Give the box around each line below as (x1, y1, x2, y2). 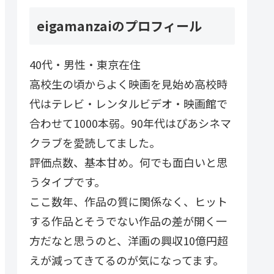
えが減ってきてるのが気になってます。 (29, 251, 224, 268)
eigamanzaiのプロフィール (37, 16, 202, 35)
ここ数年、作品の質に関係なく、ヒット (29, 193, 228, 209)
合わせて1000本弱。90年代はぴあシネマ (29, 114, 231, 131)
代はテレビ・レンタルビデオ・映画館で (29, 95, 228, 111)
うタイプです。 (29, 173, 105, 190)
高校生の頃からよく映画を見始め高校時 (29, 75, 228, 92)
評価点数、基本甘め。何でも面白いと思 (29, 154, 228, 170)
